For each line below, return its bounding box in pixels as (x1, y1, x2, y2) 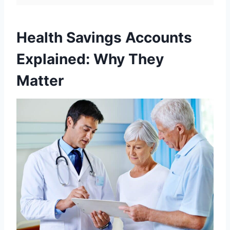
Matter (16, 72, 64, 89)
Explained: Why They (16, 50, 164, 68)
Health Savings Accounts (16, 29, 192, 46)
